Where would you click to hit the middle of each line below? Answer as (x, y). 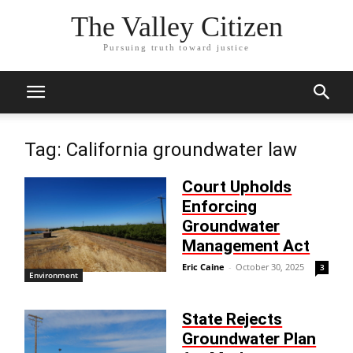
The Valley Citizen (176, 27)
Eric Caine (204, 267)
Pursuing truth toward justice (176, 48)
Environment (54, 275)
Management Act (246, 246)
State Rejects (232, 319)
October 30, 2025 (270, 267)
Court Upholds (237, 187)
